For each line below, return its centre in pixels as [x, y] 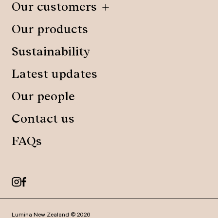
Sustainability [51, 52]
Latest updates [54, 74]
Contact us [43, 119]
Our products [50, 29]
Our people [43, 96]
